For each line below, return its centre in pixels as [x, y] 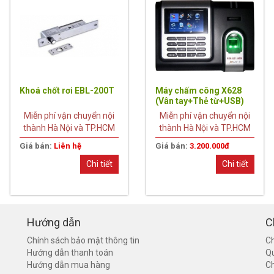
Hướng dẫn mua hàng [68, 265]
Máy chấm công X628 [198, 90]
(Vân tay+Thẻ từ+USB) [199, 101]
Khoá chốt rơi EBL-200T [67, 90]
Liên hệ [68, 146]
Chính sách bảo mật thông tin [83, 240]
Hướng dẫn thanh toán [70, 252]
